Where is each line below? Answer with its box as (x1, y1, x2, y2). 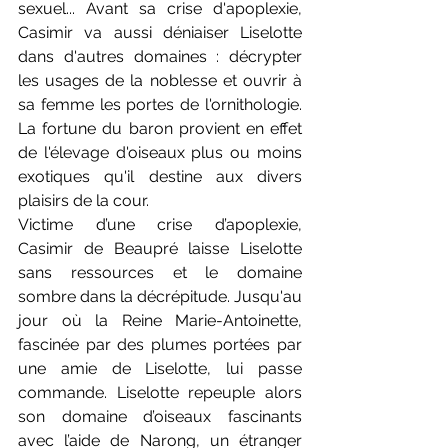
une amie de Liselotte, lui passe (18, 359, 302, 379)
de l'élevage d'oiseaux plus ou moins (18, 143, 302, 163)
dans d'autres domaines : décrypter (18, 47, 302, 67)
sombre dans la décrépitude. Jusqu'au (18, 287, 302, 307)
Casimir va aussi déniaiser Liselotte (18, 23, 302, 43)
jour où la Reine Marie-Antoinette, (18, 311, 302, 331)
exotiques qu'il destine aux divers (18, 167, 302, 187)
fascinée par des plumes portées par (18, 335, 302, 355)
